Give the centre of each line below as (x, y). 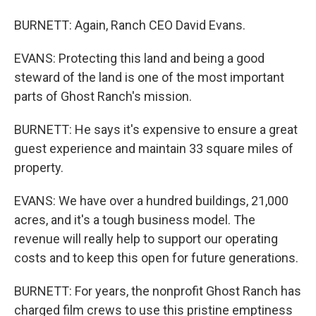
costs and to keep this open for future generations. (156, 258)
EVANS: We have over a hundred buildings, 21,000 (151, 201)
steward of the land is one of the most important (149, 77)
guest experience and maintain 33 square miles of (154, 148)
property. (39, 168)
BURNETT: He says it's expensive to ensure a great (156, 129)
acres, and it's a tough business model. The (135, 220)
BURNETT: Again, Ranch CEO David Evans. (130, 25)
